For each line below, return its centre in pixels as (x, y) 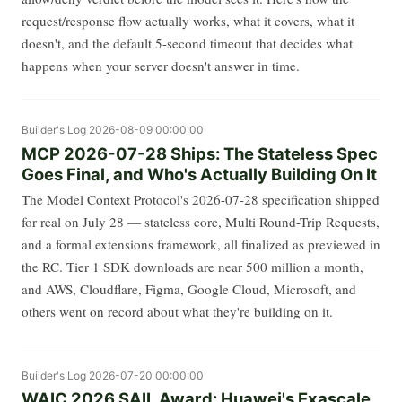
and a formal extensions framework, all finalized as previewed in (201, 244)
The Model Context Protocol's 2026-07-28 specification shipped (201, 199)
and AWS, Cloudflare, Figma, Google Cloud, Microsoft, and (189, 288)
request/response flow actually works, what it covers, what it (188, 21)
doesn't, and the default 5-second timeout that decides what (187, 44)
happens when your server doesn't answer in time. (161, 66)
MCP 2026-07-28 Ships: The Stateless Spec (200, 153)
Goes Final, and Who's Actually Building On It (199, 174)
